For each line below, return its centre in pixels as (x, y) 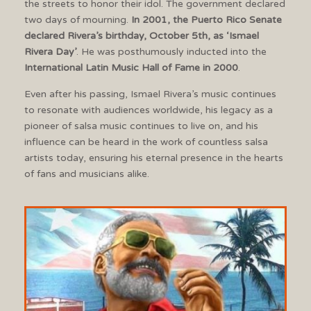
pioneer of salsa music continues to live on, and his (141, 126)
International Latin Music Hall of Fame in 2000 (131, 67)
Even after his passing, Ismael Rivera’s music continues (150, 94)
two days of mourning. (78, 19)
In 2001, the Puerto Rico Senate (207, 19)
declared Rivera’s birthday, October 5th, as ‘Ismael (142, 35)
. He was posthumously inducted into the (171, 51)
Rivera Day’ (50, 51)
